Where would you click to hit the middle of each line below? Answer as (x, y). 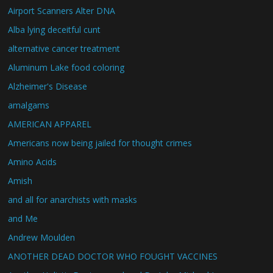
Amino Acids (33, 161)
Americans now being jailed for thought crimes (100, 143)
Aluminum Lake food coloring (66, 67)
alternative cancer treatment (64, 48)
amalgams (29, 105)
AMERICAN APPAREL (50, 124)
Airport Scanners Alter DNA (62, 10)
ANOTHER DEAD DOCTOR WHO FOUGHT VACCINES (113, 256)
